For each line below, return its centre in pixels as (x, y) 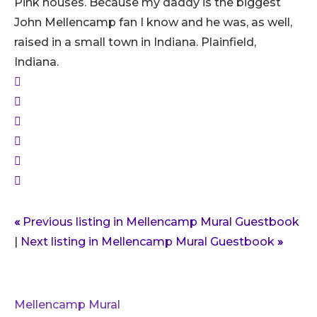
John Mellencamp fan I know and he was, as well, (153, 22)
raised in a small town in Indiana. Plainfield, (135, 42)
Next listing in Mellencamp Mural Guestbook (149, 241)
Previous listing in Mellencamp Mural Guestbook (160, 221)
